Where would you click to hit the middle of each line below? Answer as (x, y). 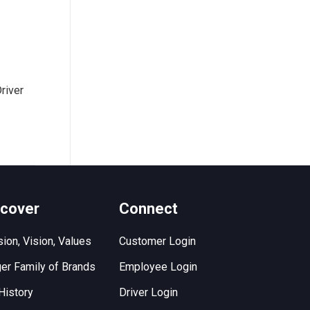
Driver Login (149, 293)
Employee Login (158, 267)
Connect (149, 209)
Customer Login (158, 241)
